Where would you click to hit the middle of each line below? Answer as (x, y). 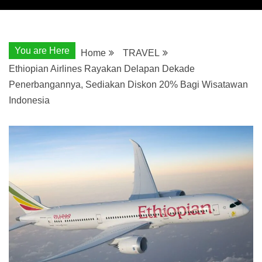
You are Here (42, 50)
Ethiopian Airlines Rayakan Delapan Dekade (102, 68)
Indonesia (29, 100)
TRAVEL (141, 53)
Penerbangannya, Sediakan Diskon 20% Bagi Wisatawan (128, 84)
